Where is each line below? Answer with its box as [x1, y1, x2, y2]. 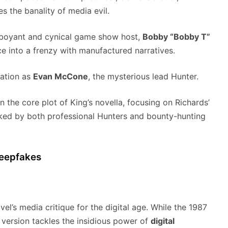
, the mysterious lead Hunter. [88, 71, 198, 82]
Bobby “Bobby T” [142, 32, 210, 42]
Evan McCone [33, 71, 88, 82]
